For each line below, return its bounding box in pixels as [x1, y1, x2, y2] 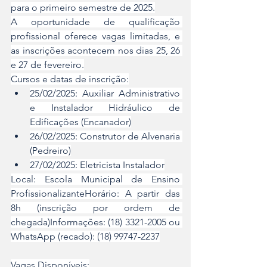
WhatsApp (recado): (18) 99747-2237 [11, 231, 160, 243]
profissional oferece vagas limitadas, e [11, 30, 180, 42]
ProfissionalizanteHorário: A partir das [11, 188, 180, 200]
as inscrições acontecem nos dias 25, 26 [11, 45, 180, 57]
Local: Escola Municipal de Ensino [11, 173, 180, 185]
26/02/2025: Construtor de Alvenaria [30, 131, 180, 142]
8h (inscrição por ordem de [11, 202, 180, 214]
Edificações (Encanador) [30, 116, 131, 128]
